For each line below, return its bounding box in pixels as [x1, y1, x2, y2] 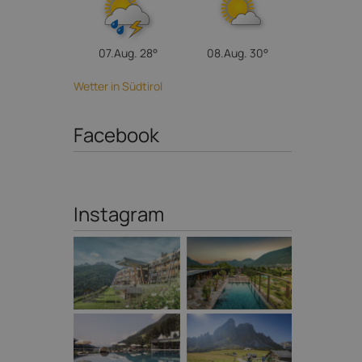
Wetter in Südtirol [74, 78, 162, 94]
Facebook [74, 120, 159, 148]
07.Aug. [99, 44, 137, 61]
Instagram [74, 200, 164, 227]
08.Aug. [206, 44, 247, 61]
